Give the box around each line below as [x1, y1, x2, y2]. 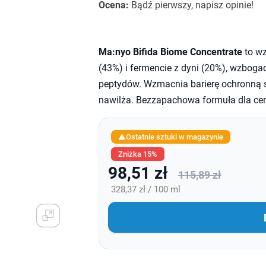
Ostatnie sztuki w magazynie [125, 132, 223, 141]
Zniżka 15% [118, 150, 157, 159]
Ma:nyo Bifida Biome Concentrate [98, 46, 242, 58]
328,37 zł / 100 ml [110, 184, 180, 195]
